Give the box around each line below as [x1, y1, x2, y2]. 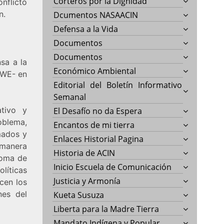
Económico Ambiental [53, 65, 136, 76]
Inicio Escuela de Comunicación [53, 161, 172, 172]
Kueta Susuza [53, 189, 104, 200]
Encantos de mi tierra [53, 119, 135, 130]
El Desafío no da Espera [53, 105, 142, 116]
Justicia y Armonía [53, 175, 121, 186]
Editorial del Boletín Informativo [53, 79, 182, 90]
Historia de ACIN [53, 147, 115, 158]
